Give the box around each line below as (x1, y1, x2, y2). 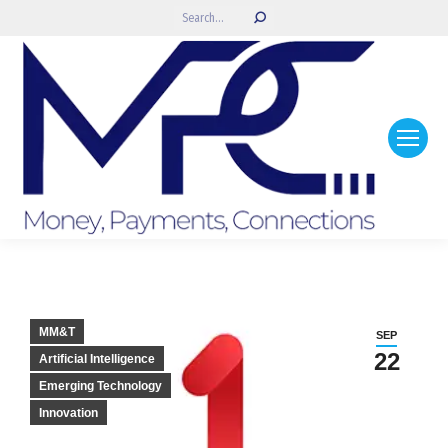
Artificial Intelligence (39, 352, 155, 367)
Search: (173, 7, 209, 21)
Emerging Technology (39, 379, 162, 394)
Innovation (39, 406, 98, 421)
